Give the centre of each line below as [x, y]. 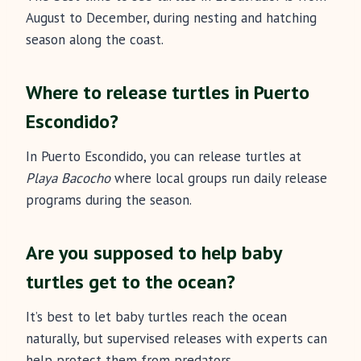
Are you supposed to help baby [154, 253]
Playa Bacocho [68, 178]
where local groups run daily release [219, 178]
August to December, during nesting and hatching [171, 18]
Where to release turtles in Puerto [168, 93]
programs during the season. [109, 200]
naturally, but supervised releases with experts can [176, 339]
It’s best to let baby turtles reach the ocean [156, 317]
